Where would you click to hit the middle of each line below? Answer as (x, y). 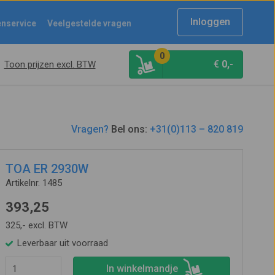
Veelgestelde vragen (89, 23)
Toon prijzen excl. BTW (50, 64)
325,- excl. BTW (36, 225)
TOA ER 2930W (47, 169)
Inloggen (210, 22)
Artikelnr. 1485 (33, 183)
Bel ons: (129, 129)
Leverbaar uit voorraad (62, 243)
